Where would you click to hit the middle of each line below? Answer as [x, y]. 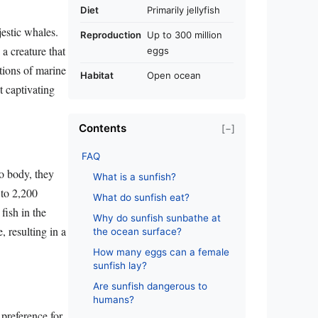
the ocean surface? [137, 231]
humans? [114, 300]
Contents [103, 128]
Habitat [97, 75]
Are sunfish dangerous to [150, 286]
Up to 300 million [185, 35]
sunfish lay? [120, 265]
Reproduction [111, 35]
